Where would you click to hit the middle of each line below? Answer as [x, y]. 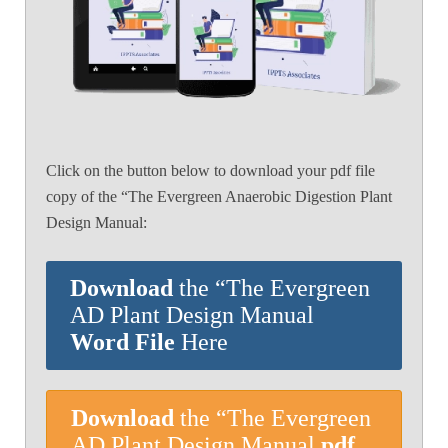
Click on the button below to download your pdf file [210, 171]
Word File [122, 342]
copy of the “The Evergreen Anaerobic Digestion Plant [219, 197]
